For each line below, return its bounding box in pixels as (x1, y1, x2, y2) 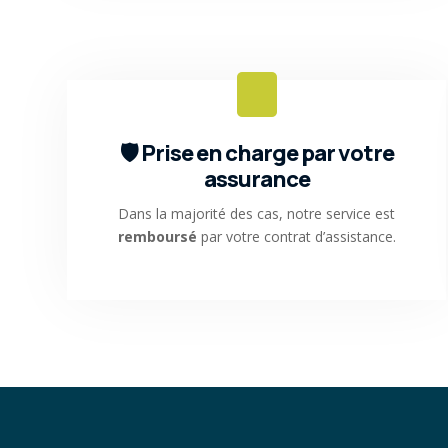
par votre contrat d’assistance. (196, 226, 396, 246)
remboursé (117, 226, 197, 246)
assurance (203, 163, 310, 194)
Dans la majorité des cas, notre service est (118, 203, 396, 223)
